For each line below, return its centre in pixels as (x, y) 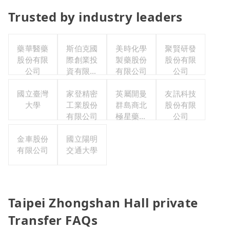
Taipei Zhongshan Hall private (103, 203)
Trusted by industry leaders (95, 17)
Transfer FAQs (53, 220)
